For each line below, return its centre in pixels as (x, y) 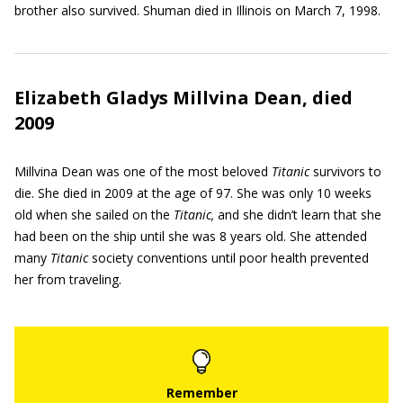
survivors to (345, 171)
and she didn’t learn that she (298, 215)
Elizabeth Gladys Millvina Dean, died (184, 98)
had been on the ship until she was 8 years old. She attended (191, 236)
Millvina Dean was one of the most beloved (143, 171)
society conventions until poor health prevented (228, 258)
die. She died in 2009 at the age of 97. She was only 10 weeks (193, 193)
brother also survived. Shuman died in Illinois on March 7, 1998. (197, 10)
